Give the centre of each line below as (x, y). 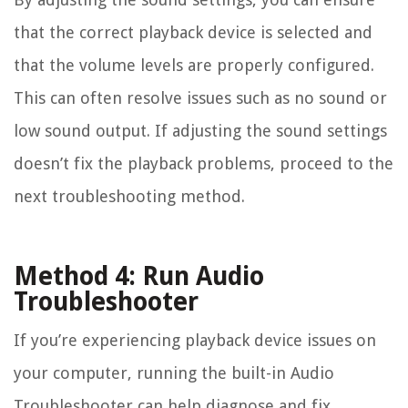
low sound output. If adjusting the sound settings (200, 130)
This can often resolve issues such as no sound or (200, 97)
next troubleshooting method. (129, 196)
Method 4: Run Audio (139, 276)
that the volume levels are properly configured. (194, 65)
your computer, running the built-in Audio (174, 372)
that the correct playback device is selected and (193, 32)
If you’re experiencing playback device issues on (195, 340)
